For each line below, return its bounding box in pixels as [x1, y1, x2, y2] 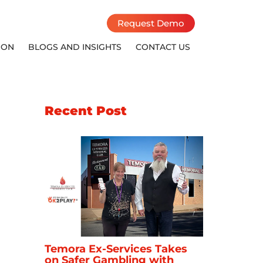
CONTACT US [135, 42, 190, 52]
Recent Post [45, 103, 127, 118]
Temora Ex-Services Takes [45, 242, 187, 255]
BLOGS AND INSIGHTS [28, 42, 122, 52]
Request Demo [117, 18, 184, 29]
